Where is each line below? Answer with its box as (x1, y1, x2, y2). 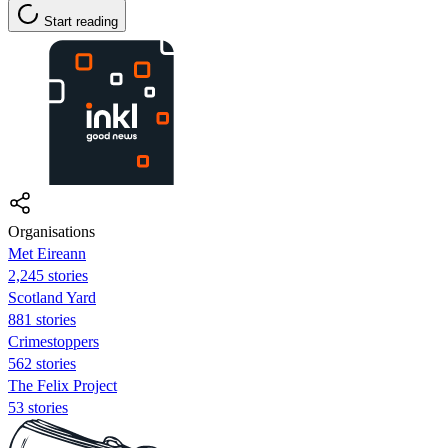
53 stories (8, 398, 68, 416)
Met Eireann (8, 244, 86, 262)
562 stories (8, 354, 76, 372)
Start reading (44, 13, 118, 29)
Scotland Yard (8, 288, 96, 306)
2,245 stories (8, 266, 88, 284)
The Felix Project (8, 376, 117, 394)
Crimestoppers (8, 332, 99, 350)
